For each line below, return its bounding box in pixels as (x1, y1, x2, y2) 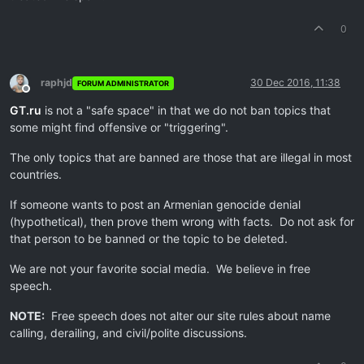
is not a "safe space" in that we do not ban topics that (41, 103, 331, 118)
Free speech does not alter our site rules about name (45, 309, 331, 323)
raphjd (41, 76, 72, 89)
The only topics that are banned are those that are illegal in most (10, 150, 352, 165)
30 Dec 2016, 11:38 (250, 76, 340, 89)
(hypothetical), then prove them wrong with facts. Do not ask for (10, 214, 354, 229)
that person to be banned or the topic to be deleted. (10, 232, 288, 246)
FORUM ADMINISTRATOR (76, 78, 169, 88)
